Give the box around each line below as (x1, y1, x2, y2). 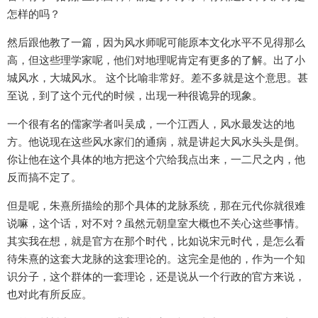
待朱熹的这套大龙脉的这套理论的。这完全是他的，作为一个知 (7, 252, 305, 266)
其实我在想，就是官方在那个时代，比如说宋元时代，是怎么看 (7, 234, 305, 248)
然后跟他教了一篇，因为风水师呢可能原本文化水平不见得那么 (7, 35, 305, 50)
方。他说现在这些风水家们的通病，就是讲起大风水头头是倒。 (7, 135, 305, 149)
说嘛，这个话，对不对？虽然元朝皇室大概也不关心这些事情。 (7, 216, 305, 231)
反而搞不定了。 (7, 170, 82, 185)
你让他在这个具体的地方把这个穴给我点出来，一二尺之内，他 (7, 153, 305, 167)
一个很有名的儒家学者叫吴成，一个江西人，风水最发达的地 (7, 117, 295, 131)
